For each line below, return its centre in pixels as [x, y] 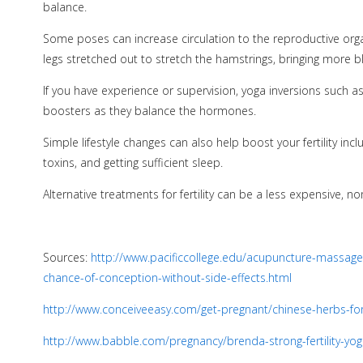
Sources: [66, 258]
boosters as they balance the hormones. [149, 111]
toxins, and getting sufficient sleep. [132, 163]
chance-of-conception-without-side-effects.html [167, 278]
